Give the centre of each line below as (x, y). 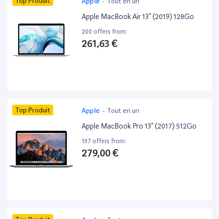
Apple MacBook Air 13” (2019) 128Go (138, 17)
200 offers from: (105, 32)
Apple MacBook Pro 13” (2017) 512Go (139, 126)
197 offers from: (104, 141)
